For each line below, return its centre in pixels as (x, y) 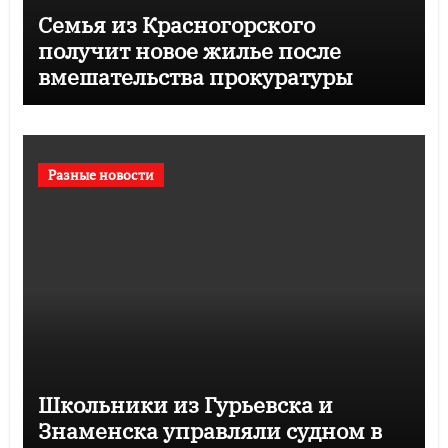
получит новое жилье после (189, 51)
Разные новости (100, 175)
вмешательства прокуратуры (195, 77)
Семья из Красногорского (176, 25)
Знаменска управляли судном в (209, 431)
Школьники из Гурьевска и (185, 405)
